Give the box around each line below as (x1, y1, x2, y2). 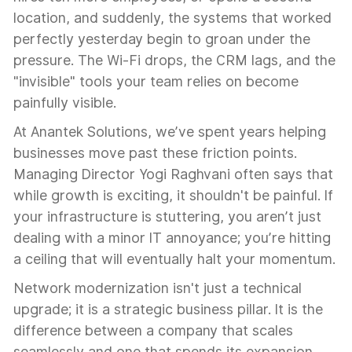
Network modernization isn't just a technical (13, 280, 302, 296)
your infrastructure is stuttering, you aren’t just (13, 208, 321, 225)
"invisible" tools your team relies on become (13, 73, 299, 90)
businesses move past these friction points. (13, 145, 297, 161)
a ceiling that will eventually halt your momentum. (13, 251, 335, 267)
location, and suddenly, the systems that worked (13, 9, 332, 26)
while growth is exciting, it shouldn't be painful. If (13, 187, 333, 203)
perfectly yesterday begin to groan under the (13, 31, 310, 47)
